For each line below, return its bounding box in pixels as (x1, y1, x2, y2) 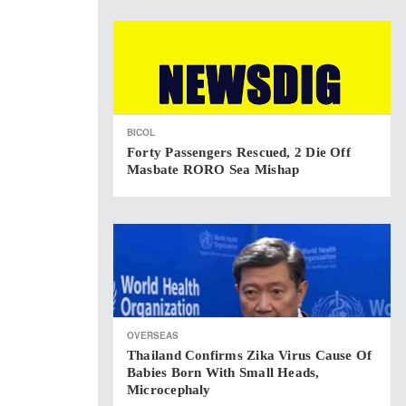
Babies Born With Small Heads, (127, 365, 320, 380)
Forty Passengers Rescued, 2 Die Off (127, 145, 351, 159)
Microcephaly (127, 382, 211, 397)
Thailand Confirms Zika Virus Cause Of (127, 348, 372, 362)
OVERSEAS (127, 329, 179, 342)
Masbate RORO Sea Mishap (127, 162, 300, 177)
